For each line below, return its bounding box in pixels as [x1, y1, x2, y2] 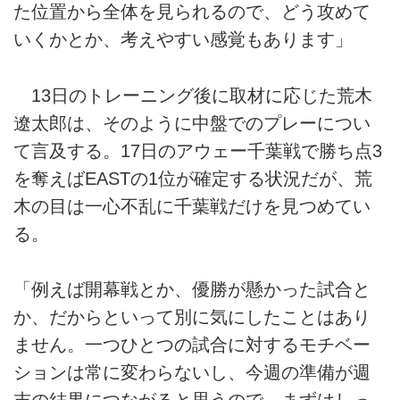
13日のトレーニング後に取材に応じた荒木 [13, 85, 372, 105]
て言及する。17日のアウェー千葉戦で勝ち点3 [13, 140, 382, 161]
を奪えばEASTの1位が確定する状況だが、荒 [13, 168, 372, 188]
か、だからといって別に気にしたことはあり [13, 307, 371, 328]
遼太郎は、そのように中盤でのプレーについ [13, 112, 371, 133]
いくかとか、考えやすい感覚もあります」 [13, 29, 353, 50]
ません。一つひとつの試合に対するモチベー [13, 335, 371, 355]
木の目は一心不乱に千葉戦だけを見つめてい [13, 196, 371, 216]
